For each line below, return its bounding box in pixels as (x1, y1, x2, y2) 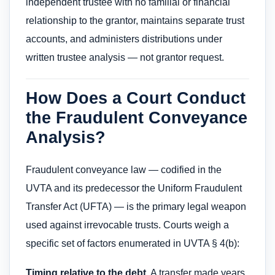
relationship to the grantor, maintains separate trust (26, 15, 244, 26)
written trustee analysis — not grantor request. (26, 52, 224, 63)
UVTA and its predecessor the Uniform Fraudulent (26, 182, 242, 193)
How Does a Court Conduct (26, 88, 246, 107)
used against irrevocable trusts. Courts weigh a (26, 219, 229, 230)
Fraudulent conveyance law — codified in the (26, 164, 222, 175)
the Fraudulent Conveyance (26, 107, 247, 127)
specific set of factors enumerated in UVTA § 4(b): (26, 238, 239, 249)
